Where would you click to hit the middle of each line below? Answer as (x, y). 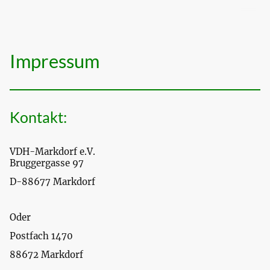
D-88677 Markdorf (52, 182)
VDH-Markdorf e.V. (52, 152)
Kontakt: (38, 117)
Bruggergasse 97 (47, 163)
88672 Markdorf (46, 255)
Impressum (55, 61)
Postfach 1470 (41, 236)
